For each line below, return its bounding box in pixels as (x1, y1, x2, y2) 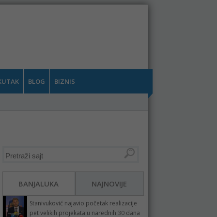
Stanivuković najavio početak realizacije (29, 199, 137, 207)
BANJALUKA (18, 179, 59, 188)
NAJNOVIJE (91, 179, 127, 188)
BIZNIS (54, 77, 75, 86)
